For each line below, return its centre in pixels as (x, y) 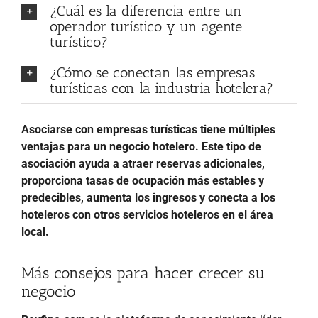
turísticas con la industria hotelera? (161, 88)
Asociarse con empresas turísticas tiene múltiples (148, 129)
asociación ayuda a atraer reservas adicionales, (143, 163)
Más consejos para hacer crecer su (143, 273)
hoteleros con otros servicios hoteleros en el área (147, 214)
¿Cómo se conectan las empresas (152, 72)
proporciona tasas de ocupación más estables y (143, 180)
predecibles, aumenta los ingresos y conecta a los (148, 197)
